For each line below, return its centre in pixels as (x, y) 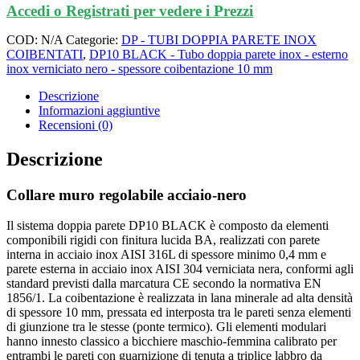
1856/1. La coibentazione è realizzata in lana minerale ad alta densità (180, 298)
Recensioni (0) (76, 125)
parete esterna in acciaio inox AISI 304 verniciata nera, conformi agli (180, 269)
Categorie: (94, 39)
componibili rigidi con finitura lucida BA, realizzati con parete (163, 240)
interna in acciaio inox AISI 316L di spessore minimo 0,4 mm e (166, 255)
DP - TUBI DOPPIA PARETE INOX (219, 39)
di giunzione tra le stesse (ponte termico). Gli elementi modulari (166, 327)
